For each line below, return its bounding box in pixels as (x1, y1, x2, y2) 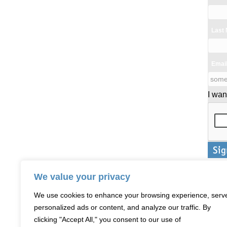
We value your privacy (34, 172, 130, 182)
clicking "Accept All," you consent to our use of (34, 215, 181, 223)
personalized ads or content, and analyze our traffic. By (34, 203, 211, 211)
